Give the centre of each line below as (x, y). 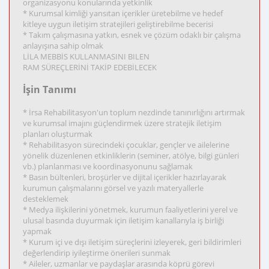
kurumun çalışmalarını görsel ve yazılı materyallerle (113, 188)
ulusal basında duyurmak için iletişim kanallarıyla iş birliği (123, 220)
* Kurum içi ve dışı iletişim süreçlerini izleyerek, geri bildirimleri (132, 242)
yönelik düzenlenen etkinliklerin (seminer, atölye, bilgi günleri (131, 156)
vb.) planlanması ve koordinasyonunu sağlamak (108, 166)
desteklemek (46, 199)
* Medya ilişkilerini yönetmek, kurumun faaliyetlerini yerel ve (130, 210)
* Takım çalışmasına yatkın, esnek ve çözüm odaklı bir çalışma (132, 35)
